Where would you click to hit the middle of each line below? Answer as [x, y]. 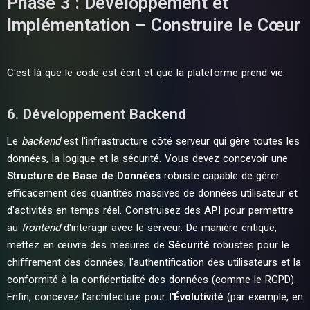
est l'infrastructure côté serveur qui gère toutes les [180, 141]
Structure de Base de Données [84, 176]
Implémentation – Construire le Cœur [154, 25]
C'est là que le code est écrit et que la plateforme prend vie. [146, 73]
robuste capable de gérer [220, 176]
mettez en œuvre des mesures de [88, 245]
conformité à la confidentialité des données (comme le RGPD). [152, 280]
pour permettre [257, 210]
